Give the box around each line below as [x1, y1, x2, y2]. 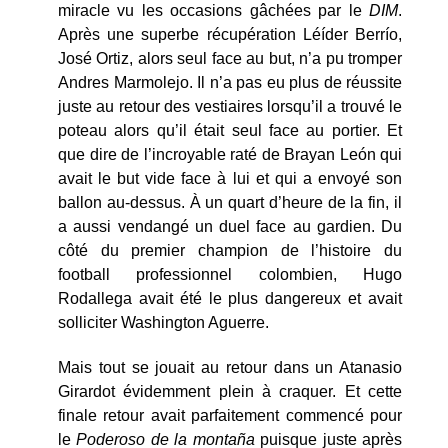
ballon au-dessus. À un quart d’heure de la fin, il [58, 193, 402, 211]
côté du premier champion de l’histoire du [58, 241, 402, 259]
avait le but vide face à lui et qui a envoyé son [58, 169, 402, 187]
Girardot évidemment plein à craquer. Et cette [58, 382, 402, 400]
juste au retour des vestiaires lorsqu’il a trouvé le [58, 97, 402, 115]
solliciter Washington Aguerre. [58, 313, 269, 331]
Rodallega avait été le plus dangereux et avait [58, 289, 402, 307]
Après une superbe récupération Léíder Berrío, [58, 25, 402, 43]
